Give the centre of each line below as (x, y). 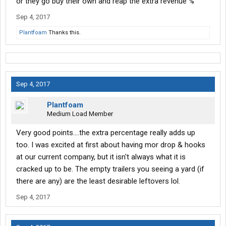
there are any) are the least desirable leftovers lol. (98, 181)
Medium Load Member (80, 114)
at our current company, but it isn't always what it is (101, 157)
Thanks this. (64, 33)
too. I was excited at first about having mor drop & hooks (111, 145)
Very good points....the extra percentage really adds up (106, 133)
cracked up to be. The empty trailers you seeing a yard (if (110, 169)
